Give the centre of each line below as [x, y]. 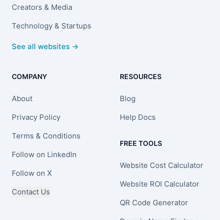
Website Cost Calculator [162, 165]
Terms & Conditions [46, 136]
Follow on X [32, 173]
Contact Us [31, 192]
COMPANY [29, 76]
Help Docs [138, 117]
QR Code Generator [154, 202]
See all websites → [45, 46]
